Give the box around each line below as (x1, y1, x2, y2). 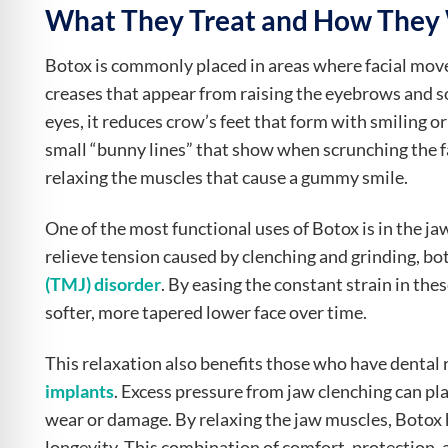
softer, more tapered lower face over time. (45, 302, 367, 324)
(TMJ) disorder (45, 274, 161, 296)
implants (45, 381, 114, 403)
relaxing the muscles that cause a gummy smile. (45, 167, 408, 189)
